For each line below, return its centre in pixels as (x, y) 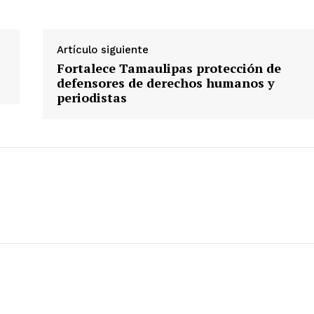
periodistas (91, 98)
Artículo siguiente (102, 50)
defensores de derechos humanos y (165, 83)
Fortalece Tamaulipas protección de (169, 68)
